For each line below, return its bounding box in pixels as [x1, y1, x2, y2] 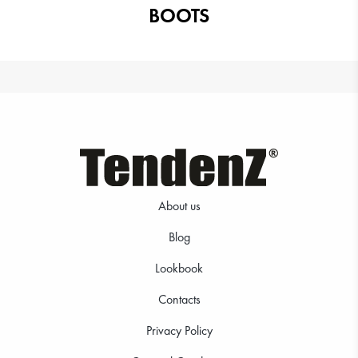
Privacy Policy [145, 322, 213, 340]
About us [157, 197, 201, 215]
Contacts [157, 291, 201, 308]
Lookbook [155, 260, 203, 277]
